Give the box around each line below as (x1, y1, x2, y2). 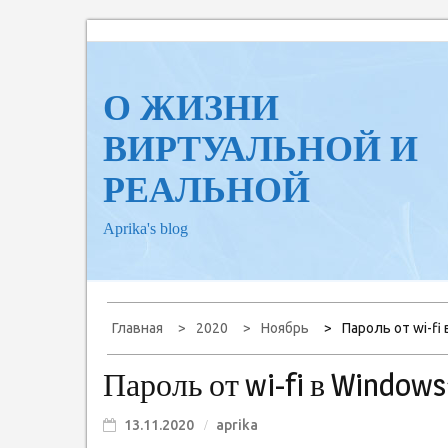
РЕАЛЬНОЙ (103, 170, 310, 210)
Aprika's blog (103, 220, 188, 237)
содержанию (86, 77, 184, 95)
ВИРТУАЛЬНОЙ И (103, 129, 418, 169)
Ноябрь (261, 320, 309, 336)
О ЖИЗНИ (103, 88, 279, 128)
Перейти (86, 23, 149, 41)
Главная (112, 320, 163, 336)
